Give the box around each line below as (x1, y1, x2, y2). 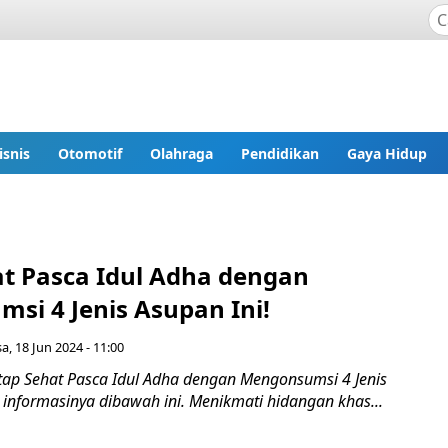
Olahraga (150, 143, 213, 163)
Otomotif (58, 143, 122, 163)
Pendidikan (241, 143, 319, 163)
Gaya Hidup (347, 143, 427, 163)
